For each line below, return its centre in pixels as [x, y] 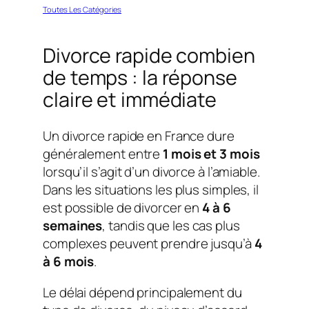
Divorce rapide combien [149, 56]
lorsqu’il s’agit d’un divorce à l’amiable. [151, 172]
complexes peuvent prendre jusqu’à [149, 244]
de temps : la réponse [140, 78]
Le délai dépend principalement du [142, 292]
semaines [73, 226]
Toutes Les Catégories [82, 9]
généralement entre [103, 154]
